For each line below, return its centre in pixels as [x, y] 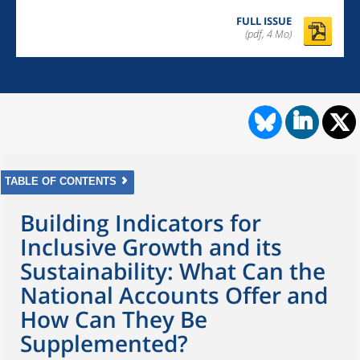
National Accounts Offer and [174, 295]
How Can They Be [114, 319]
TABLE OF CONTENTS [61, 181]
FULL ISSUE [264, 21]
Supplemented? [104, 343]
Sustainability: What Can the [173, 271]
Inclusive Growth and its [151, 247]
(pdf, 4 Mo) [268, 34]
